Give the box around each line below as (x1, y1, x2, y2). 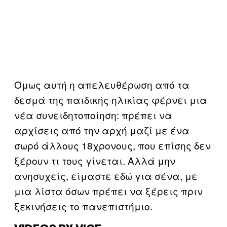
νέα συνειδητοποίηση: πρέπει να (14, 107, 172, 122)
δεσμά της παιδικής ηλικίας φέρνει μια (14, 92, 207, 106)
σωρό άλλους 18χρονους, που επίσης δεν (14, 138, 211, 152)
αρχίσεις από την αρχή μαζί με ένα (14, 123, 190, 137)
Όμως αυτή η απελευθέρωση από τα (14, 77, 190, 91)
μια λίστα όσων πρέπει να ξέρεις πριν (14, 183, 203, 198)
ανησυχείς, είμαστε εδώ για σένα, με (14, 168, 198, 182)
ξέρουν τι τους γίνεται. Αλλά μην (14, 153, 175, 167)
